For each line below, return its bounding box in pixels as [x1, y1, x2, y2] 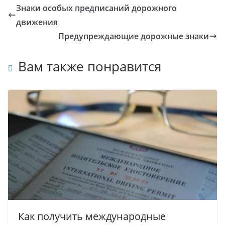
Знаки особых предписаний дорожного [16, 3, 177, 14]
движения [16, 17, 58, 28]
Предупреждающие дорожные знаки [58, 31, 209, 42]
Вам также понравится [18, 57, 161, 76]
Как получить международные [18, 209, 166, 223]
